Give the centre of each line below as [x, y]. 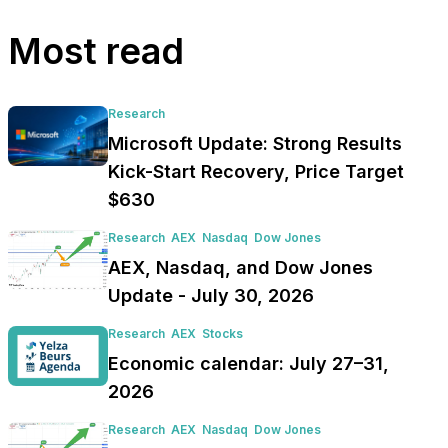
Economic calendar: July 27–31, [248, 364]
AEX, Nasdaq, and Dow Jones [240, 268]
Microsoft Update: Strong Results [255, 144]
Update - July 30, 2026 [211, 296]
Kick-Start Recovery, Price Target [256, 172]
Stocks [222, 334]
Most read [96, 51]
